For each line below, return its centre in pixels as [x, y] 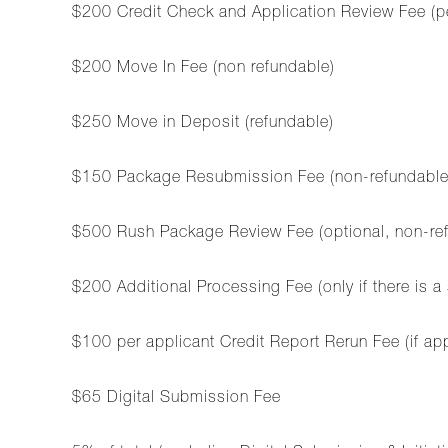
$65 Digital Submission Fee [176, 399]
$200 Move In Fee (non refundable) [203, 69]
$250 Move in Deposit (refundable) [203, 124]
